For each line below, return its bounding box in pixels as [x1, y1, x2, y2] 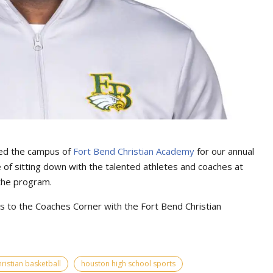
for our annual [194, 144, 254, 157]
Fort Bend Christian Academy [73, 144, 194, 157]
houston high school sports [81, 258, 175, 269]
